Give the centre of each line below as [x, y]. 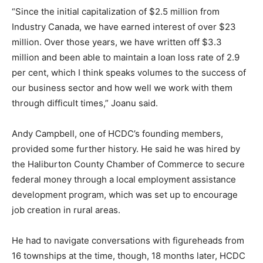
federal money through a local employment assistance [124, 180]
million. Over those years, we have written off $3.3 [117, 42]
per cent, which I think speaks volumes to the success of [129, 73]
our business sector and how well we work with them [122, 88]
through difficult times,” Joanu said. [85, 103]
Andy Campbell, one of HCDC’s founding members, [117, 134]
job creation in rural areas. [66, 210]
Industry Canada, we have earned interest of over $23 [124, 27]
